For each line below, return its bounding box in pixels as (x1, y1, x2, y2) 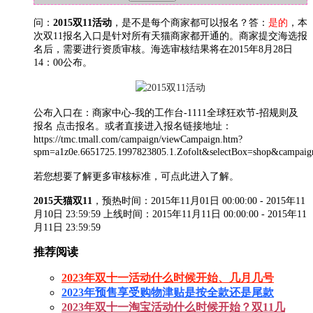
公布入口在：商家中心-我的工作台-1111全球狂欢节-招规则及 (34, 107, 298, 118)
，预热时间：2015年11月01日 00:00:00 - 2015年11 (92, 195, 305, 206)
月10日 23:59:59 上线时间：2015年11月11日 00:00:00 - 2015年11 (34, 208, 307, 219)
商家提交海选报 (239, 30, 307, 41)
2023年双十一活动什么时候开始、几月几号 (61, 271, 274, 284)
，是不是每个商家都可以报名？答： (112, 17, 268, 28)
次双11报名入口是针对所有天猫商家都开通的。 (34, 30, 239, 41)
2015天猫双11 (34, 195, 92, 206)
